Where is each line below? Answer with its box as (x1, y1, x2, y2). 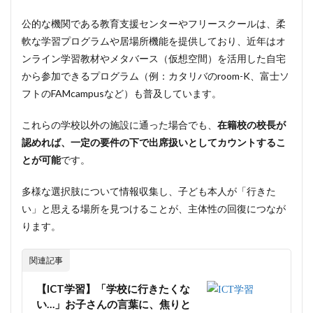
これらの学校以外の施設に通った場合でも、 (22, 119, 217, 131)
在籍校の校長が (217, 119, 286, 131)
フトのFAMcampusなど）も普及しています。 (22, 87, 221, 99)
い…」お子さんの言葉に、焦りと (36, 298, 191, 310)
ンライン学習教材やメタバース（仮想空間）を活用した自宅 (22, 52, 286, 64)
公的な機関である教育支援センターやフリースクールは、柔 (22, 17, 286, 29)
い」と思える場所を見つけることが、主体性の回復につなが (22, 203, 286, 214)
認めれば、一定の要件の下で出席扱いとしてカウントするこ (22, 136, 286, 148)
